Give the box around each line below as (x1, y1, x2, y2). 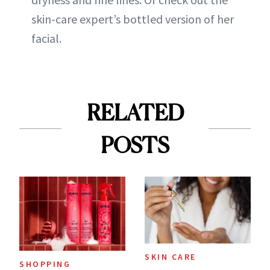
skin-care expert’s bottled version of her (31, 11, 234, 27)
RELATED (86, 99, 184, 126)
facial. (31, 30, 61, 46)
